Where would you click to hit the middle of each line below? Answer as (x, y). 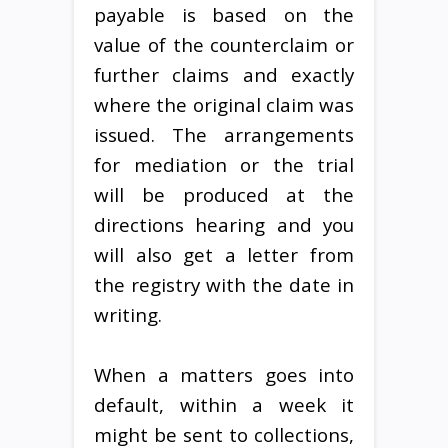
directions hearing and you (224, 224)
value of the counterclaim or (224, 44)
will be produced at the (224, 194)
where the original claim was (224, 104)
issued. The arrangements (224, 134)
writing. (128, 314)
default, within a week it (224, 404)
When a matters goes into (224, 374)
